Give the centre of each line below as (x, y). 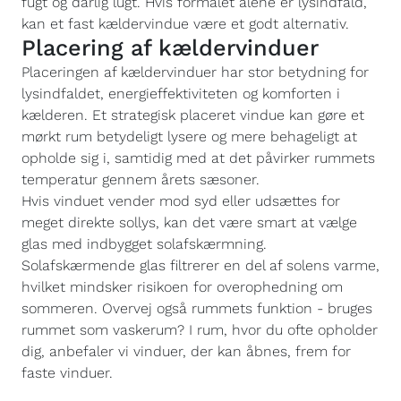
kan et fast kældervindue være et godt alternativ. (185, 24)
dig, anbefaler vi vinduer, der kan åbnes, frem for (186, 351)
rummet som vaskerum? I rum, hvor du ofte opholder (200, 330)
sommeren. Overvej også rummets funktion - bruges (197, 308)
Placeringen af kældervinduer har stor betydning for (195, 72)
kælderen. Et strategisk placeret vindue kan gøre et (193, 115)
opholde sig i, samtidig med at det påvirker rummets (198, 158)
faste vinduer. (67, 373)
